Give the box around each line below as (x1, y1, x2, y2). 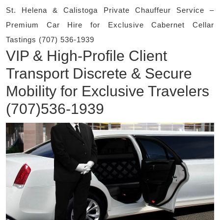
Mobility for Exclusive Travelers (6, 83, 209, 100)
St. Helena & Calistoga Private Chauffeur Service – (6, 6, 214, 15)
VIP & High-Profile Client (6, 48, 167, 64)
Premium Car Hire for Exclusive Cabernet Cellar (6, 21, 214, 29)
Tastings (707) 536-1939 (6, 35, 94, 44)
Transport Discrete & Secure (6, 65, 192, 82)
